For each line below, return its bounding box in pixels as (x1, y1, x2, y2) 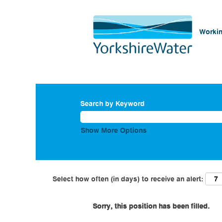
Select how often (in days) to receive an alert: (53, 174, 203, 183)
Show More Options (81, 126, 147, 134)
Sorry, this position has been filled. (93, 202, 210, 210)
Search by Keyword (80, 99, 145, 108)
